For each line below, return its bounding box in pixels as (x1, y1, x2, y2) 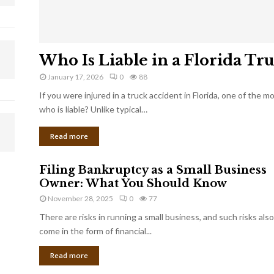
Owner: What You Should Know (39, 176, 227, 190)
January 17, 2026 (48, 72, 103, 81)
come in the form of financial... (39, 225, 152, 236)
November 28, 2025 (48, 193, 113, 203)
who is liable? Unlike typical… (39, 103, 147, 114)
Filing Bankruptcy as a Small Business (39, 163, 267, 177)
